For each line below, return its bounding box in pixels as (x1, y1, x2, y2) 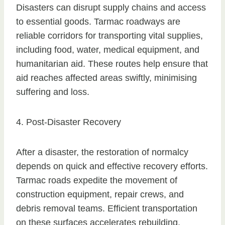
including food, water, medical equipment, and (16, 45, 199, 55)
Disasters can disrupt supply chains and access (16, 3, 206, 13)
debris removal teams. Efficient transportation (16, 203, 197, 214)
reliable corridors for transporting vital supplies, (16, 31, 203, 41)
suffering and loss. (16, 87, 89, 97)
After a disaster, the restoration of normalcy (16, 147, 188, 158)
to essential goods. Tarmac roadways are (16, 17, 180, 27)
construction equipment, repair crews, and (16, 189, 184, 200)
